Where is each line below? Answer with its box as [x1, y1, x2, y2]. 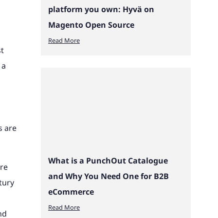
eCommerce [48, 186, 94, 198]
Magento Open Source [48, 19, 134, 31]
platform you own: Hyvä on [48, 4, 154, 15]
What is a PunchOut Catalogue [48, 155, 168, 166]
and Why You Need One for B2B [48, 171, 169, 182]
